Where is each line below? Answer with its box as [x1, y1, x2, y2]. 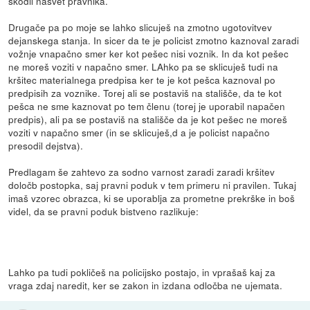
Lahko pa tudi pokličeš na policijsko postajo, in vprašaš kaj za [8, 265, 276, 280]
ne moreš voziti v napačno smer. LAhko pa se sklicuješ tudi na [8, 60, 279, 74]
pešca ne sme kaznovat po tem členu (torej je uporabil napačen [8, 99, 286, 113]
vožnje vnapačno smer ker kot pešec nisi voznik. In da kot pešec [8, 46, 289, 61]
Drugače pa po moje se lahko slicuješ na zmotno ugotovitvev [8, 20, 273, 35]
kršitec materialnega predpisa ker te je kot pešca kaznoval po [8, 73, 276, 87]
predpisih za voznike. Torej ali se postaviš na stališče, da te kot [8, 86, 282, 100]
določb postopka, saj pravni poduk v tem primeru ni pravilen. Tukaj [8, 178, 297, 192]
